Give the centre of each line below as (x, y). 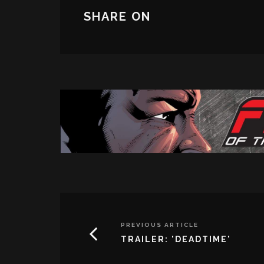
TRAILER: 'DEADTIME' (176, 239)
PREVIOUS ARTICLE (160, 225)
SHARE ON (117, 17)
